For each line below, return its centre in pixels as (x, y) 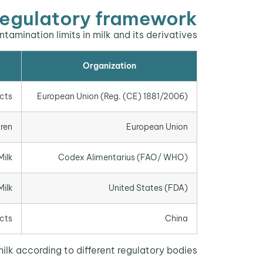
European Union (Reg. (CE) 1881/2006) (112, 96)
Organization (109, 65)
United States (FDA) (148, 188)
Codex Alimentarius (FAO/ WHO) (123, 157)
